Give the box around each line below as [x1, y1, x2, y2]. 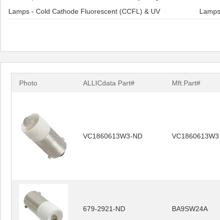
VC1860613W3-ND [83, 132, 142, 140]
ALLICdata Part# [83, 79, 135, 87]
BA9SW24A [172, 205, 208, 213]
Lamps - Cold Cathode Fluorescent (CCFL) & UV [8, 7, 160, 15]
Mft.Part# [172, 79, 200, 87]
